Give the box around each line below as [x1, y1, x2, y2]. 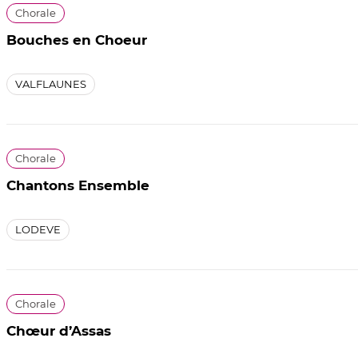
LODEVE [15, 222, 61, 236]
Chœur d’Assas [6, 322, 111, 339]
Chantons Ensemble [6, 177, 149, 193]
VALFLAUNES [15, 77, 86, 90]
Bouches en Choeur [6, 31, 147, 48]
